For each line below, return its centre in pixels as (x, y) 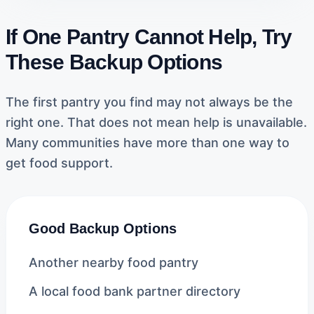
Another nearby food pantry (114, 262)
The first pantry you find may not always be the (149, 102)
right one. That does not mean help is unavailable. (156, 122)
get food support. (59, 163)
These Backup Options (114, 62)
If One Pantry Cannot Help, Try (149, 37)
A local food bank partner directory (135, 291)
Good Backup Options (103, 228)
